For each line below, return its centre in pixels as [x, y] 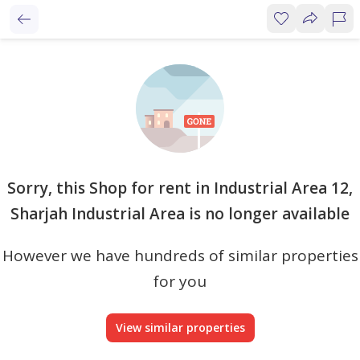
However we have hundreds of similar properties [180, 256]
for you [180, 281]
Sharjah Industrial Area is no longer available [180, 214]
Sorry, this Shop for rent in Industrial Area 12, [180, 188]
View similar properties [180, 327]
